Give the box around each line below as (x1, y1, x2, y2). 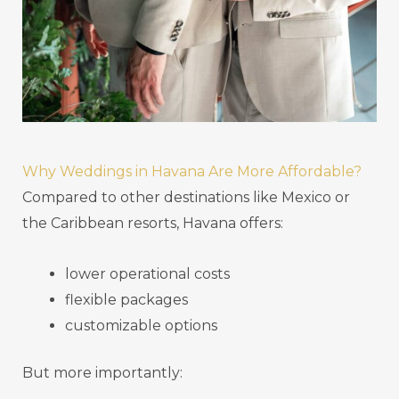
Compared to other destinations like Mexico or (22, 188, 350, 206)
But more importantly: (22, 363, 183, 381)
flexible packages (65, 290, 188, 308)
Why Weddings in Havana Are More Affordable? (22, 162, 362, 180)
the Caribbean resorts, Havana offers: (22, 214, 283, 232)
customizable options (65, 316, 217, 334)
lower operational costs (65, 265, 230, 282)
